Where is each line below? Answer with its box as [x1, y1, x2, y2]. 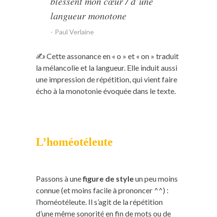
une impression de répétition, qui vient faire [36, 74, 177, 84]
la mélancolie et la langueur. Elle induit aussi [36, 62, 177, 72]
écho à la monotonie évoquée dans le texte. [36, 86, 176, 95]
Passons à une [36, 173, 83, 183]
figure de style [83, 173, 134, 183]
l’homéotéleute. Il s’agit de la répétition [36, 197, 163, 206]
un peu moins [134, 173, 178, 183]
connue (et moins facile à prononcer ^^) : [36, 185, 169, 195]
